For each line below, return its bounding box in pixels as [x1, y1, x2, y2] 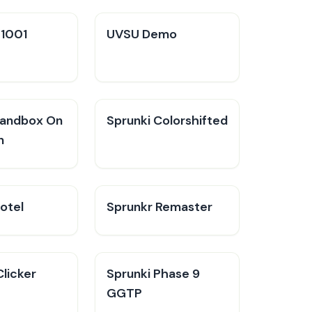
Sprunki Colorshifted [107, 112, 228, 129]
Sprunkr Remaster [107, 198, 212, 215]
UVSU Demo [107, 26, 177, 42]
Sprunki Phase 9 [107, 265, 200, 282]
